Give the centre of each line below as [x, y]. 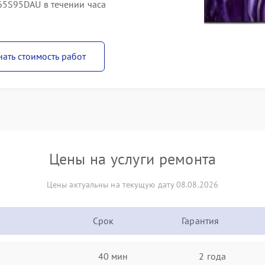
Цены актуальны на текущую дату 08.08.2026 [132, 185]
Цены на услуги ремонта [132, 159]
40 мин [113, 256]
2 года [212, 256]
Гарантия [201, 221]
